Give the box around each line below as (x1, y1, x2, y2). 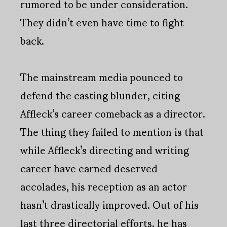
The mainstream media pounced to (20, 62, 183, 92)
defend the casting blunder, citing (20, 80, 180, 110)
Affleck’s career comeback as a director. (20, 98, 205, 128)
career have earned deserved (20, 153, 158, 183)
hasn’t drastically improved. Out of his (20, 190, 199, 219)
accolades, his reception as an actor (20, 171, 187, 201)
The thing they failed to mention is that (20, 117, 204, 146)
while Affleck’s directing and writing (20, 135, 189, 165)
